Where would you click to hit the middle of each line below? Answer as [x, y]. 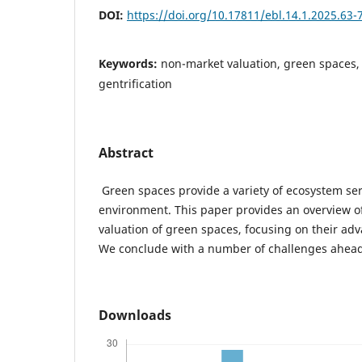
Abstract [126, 152]
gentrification [135, 83]
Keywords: [130, 63]
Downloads [135, 315]
